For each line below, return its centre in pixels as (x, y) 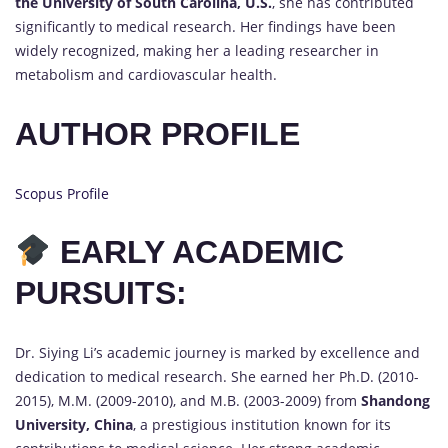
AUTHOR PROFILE (157, 133)
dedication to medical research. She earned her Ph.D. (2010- (217, 376)
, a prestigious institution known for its (262, 424)
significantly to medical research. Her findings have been (205, 27)
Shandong (395, 400)
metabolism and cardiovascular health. (146, 75)
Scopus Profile (62, 193)
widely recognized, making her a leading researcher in (197, 51)
